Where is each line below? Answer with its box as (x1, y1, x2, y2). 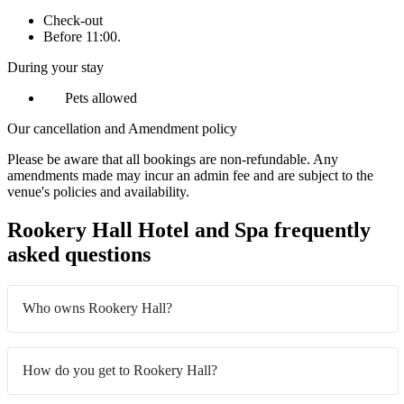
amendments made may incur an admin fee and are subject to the (7, 168, 373, 184)
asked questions (7, 243, 151, 267)
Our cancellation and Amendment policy (7, 121, 237, 137)
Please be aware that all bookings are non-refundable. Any (7, 151, 338, 168)
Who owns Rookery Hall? (23, 300, 172, 316)
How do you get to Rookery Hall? (23, 363, 217, 378)
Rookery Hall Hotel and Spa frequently (7, 218, 371, 243)
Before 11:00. (43, 29, 121, 45)
